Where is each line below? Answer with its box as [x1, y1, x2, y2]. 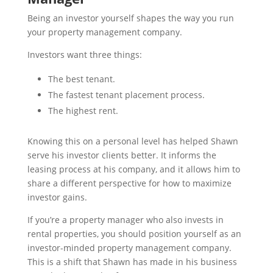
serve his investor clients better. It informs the [27, 149, 216, 161]
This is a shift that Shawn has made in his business [27, 256, 237, 268]
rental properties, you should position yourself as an [27, 228, 241, 239]
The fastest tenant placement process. [48, 89, 205, 101]
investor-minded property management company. [27, 242, 232, 253]
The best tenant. [48, 73, 115, 85]
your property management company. [27, 26, 182, 38]
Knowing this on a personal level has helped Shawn [27, 135, 238, 147]
